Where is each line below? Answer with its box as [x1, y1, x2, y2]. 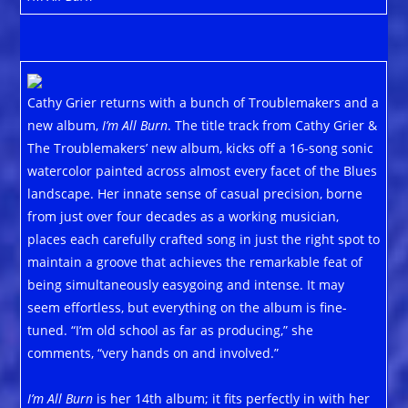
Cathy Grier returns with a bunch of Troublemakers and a [27, 93, 380, 111]
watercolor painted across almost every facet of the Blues [27, 161, 378, 179]
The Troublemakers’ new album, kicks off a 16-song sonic [27, 138, 374, 157]
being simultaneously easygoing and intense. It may [27, 275, 345, 293]
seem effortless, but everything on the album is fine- [27, 298, 348, 316]
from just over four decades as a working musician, [27, 207, 340, 225]
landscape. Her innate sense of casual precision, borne [27, 184, 363, 202]
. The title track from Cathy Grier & [168, 116, 378, 134]
